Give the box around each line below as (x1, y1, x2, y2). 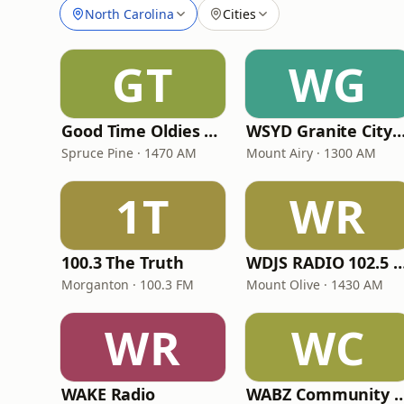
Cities (223, 5, 256, 23)
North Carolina (85, 5, 174, 23)
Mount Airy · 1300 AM (246, 144, 377, 161)
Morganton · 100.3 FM (61, 276, 194, 293)
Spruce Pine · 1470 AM (61, 144, 197, 161)
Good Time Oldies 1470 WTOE (204, 120, 218, 142)
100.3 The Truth (61, 252, 184, 273)
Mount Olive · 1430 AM (246, 276, 384, 293)
